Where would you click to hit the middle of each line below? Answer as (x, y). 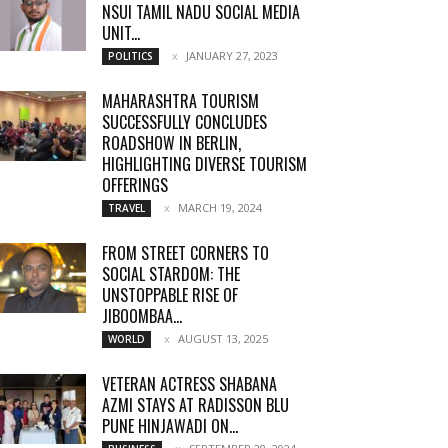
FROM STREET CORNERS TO (185, 253)
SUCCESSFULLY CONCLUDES (184, 122)
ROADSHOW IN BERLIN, (171, 143)
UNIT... (121, 33)
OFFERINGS (135, 185)
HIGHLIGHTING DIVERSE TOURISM (204, 164)
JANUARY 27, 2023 (232, 55)
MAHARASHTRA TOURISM (180, 101)
